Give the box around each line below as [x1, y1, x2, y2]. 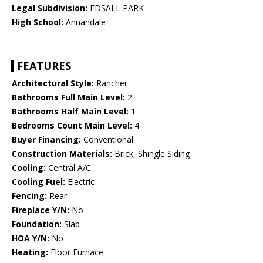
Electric [65, 176, 95, 188]
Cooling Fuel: [12, 176, 65, 188]
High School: [12, 16, 63, 28]
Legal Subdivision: [12, 2, 87, 14]
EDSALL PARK [87, 2, 144, 14]
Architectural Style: [12, 77, 94, 89]
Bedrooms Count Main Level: [12, 120, 132, 131]
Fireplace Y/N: [12, 204, 69, 216]
